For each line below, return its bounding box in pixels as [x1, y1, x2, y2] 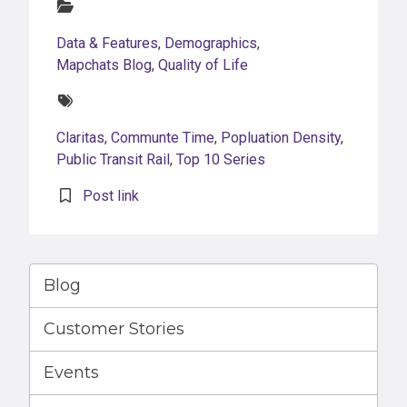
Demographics [164, 35, 257, 53]
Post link [83, 187, 139, 205]
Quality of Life [158, 56, 248, 74]
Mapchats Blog [56, 56, 152, 74]
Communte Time [111, 129, 214, 147]
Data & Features [56, 35, 158, 53]
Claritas [56, 129, 104, 147]
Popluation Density [221, 129, 341, 147]
